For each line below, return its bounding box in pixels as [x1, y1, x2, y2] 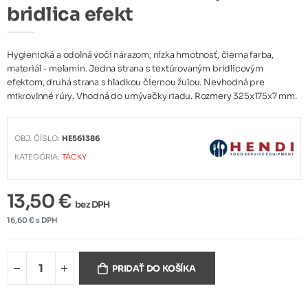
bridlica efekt [7, 3, 134, 27]
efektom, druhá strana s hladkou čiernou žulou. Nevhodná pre [7, 76, 265, 88]
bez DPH [74, 198, 110, 210]
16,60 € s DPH [7, 215, 58, 225]
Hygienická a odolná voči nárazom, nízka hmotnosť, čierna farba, [7, 49, 274, 60]
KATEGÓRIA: [14, 153, 63, 162]
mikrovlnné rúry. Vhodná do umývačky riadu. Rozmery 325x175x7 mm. [7, 90, 297, 102]
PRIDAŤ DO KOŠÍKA [111, 263, 196, 275]
